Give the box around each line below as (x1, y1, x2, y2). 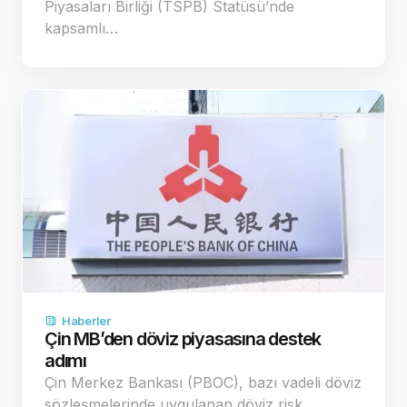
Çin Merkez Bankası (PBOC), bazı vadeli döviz (45, 372, 362, 392)
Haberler (62, 313, 111, 328)
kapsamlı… (45, 18, 118, 37)
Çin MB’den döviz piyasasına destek (45, 327, 322, 350)
